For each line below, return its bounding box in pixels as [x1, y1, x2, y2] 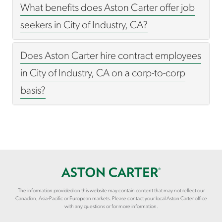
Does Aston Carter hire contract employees [20, 51, 201, 61]
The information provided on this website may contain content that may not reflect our [17, 188, 205, 194]
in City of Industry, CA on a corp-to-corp [20, 68, 185, 79]
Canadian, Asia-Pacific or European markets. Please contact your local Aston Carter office [15, 196, 207, 202]
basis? [20, 86, 46, 96]
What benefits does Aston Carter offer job [20, 3, 195, 13]
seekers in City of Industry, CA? [20, 20, 148, 31]
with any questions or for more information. [64, 204, 158, 210]
